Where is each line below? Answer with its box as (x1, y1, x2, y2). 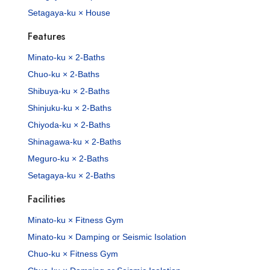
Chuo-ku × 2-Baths (28, 69, 100, 79)
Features (28, 29, 66, 43)
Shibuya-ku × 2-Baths (28, 86, 110, 96)
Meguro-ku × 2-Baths (28, 153, 109, 163)
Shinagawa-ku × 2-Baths (28, 136, 122, 146)
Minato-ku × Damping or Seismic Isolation (28, 231, 187, 242)
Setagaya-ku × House (28, 7, 111, 17)
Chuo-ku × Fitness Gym (28, 248, 119, 259)
